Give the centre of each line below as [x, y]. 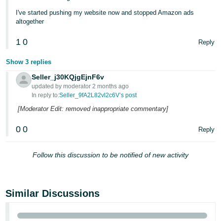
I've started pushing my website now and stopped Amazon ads [105, 13]
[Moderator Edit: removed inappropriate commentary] [92, 109]
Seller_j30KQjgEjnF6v [68, 77]
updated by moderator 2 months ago [80, 86]
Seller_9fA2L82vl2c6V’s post [98, 95]
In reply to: [46, 95]
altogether [30, 21]
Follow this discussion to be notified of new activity [110, 155]
